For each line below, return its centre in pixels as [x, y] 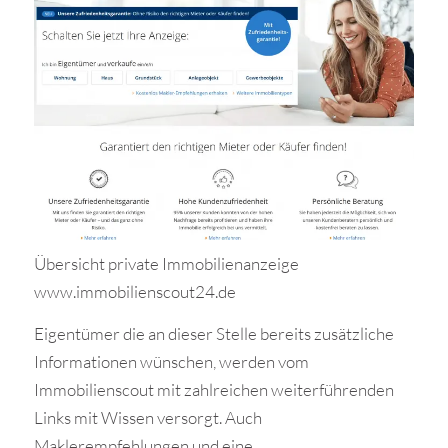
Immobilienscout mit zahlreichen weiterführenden [213, 390]
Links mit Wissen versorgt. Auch [147, 418]
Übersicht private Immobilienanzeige [166, 263]
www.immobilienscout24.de [134, 291]
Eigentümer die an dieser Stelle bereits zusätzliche [213, 334]
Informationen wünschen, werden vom [171, 362]
